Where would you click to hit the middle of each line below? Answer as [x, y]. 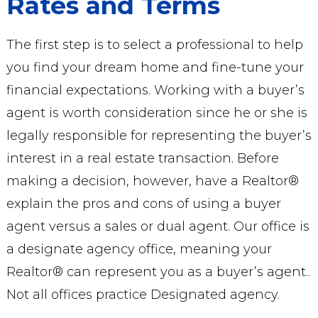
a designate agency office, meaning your [139, 249]
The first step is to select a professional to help [154, 45]
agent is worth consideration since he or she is [157, 113]
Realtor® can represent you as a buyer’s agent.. [158, 272]
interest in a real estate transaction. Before [142, 158]
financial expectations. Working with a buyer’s [155, 90]
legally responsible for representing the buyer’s [159, 136]
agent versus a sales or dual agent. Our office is [158, 226]
